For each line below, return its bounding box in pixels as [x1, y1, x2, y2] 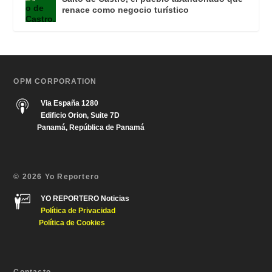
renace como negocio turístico [62, 5, 189, 15]
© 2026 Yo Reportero [13, 172, 100, 182]
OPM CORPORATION [13, 77, 97, 86]
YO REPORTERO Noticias [41, 194, 130, 203]
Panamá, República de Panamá [13, 123, 145, 132]
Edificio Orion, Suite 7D [41, 111, 120, 120]
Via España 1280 [41, 99, 99, 108]
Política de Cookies [39, 219, 106, 228]
